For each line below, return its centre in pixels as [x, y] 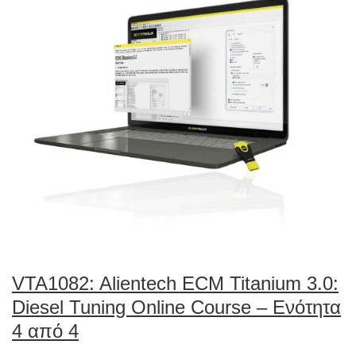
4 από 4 [45, 331]
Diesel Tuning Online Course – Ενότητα [176, 307]
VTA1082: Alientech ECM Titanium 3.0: [175, 283]
